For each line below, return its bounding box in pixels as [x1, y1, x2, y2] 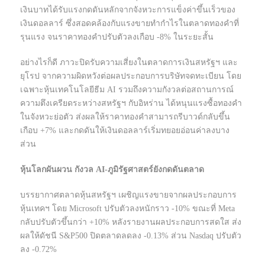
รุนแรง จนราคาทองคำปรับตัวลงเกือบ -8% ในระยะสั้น [20, 33, 214, 42]
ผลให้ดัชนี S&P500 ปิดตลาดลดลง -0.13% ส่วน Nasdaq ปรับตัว [20, 231, 241, 241]
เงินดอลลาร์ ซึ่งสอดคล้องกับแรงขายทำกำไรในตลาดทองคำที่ [20, 19, 239, 28]
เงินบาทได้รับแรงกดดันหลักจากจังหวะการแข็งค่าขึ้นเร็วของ [20, 5, 235, 15]
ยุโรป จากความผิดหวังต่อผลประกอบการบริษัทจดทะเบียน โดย [20, 72, 241, 81]
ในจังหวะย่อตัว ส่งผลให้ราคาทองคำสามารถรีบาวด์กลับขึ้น [20, 112, 230, 122]
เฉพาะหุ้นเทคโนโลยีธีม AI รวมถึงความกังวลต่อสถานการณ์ [20, 85, 234, 95]
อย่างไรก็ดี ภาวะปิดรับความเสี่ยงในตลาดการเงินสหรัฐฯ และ [20, 58, 238, 67]
